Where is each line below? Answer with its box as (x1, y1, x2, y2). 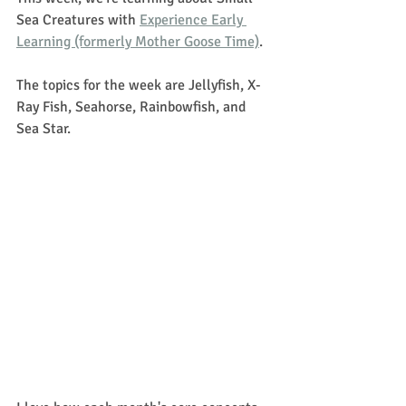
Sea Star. (16, 119, 71, 138)
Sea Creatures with (16, 10, 140, 29)
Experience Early (140, 10, 246, 29)
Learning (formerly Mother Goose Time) (16, 32, 259, 51)
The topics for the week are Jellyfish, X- (16, 75, 261, 94)
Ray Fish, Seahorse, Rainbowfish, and (16, 97, 249, 116)
